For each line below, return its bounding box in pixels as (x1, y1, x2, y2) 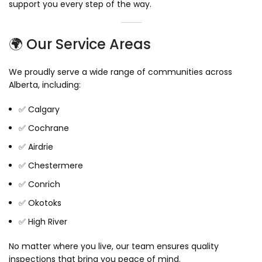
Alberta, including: (9, 78, 81, 91)
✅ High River (19, 215, 67, 227)
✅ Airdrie (19, 140, 53, 153)
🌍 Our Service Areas (9, 34, 151, 54)
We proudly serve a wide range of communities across (9, 65, 232, 78)
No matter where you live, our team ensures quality (9, 240, 219, 252)
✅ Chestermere (19, 159, 83, 171)
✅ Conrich (19, 178, 60, 190)
